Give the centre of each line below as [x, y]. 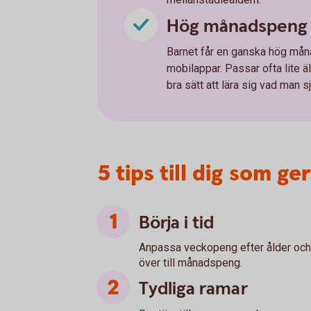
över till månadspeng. [191, 262]
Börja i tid [176, 222]
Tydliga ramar [193, 288]
